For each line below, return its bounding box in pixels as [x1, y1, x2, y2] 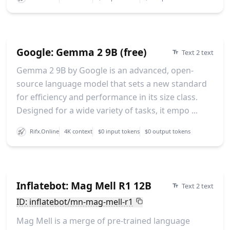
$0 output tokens [145, 127, 191, 136]
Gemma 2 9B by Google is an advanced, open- [16, 64, 194, 76]
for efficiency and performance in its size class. [16, 91, 198, 103]
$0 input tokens [98, 127, 140, 136]
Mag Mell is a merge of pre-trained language [16, 215, 190, 226]
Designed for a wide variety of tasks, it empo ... [16, 104, 198, 116]
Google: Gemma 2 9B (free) [16, 45, 147, 60]
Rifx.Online [29, 127, 59, 136]
